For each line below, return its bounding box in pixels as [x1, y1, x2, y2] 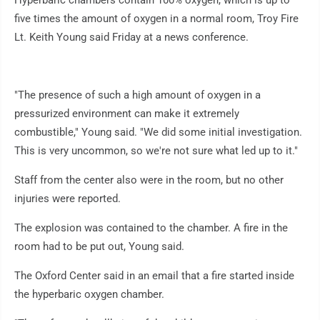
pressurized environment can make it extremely [14, 107, 239, 121]
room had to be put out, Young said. [14, 240, 184, 254]
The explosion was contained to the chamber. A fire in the [14, 221, 288, 235]
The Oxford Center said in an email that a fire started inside [14, 269, 294, 283]
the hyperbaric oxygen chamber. [14, 288, 164, 301]
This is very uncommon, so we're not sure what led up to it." [14, 144, 298, 158]
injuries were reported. [14, 192, 121, 206]
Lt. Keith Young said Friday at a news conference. [14, 31, 249, 44]
